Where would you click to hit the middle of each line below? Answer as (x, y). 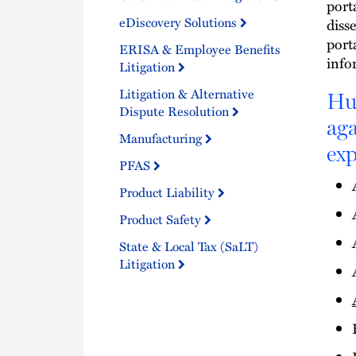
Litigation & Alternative (187, 93)
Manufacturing (162, 138)
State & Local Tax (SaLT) (189, 246)
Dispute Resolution (176, 111)
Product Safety (162, 219)
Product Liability (168, 192)
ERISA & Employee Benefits (200, 49)
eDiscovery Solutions (180, 22)
